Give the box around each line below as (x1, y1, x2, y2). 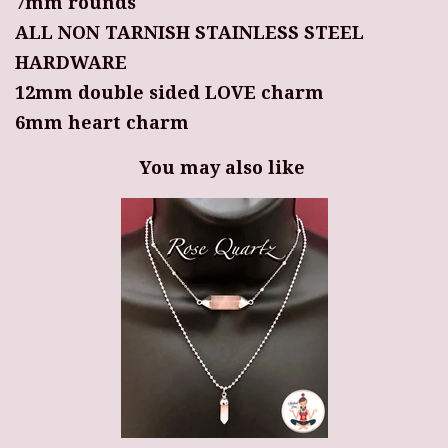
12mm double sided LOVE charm (15, 82, 324, 104)
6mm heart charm (15, 112, 189, 134)
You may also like (138, 157, 310, 179)
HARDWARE (15, 52, 127, 74)
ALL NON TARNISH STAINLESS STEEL (15, 22, 364, 44)
